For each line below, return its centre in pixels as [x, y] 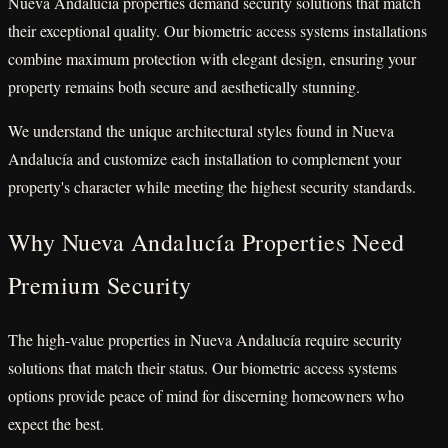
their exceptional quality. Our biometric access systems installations [217, 30]
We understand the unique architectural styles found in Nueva [201, 130]
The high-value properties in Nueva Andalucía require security [205, 340]
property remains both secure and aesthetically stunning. [184, 86]
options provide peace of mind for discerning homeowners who [206, 396]
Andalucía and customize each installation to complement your [204, 158]
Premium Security [100, 284]
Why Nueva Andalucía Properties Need [206, 241]
